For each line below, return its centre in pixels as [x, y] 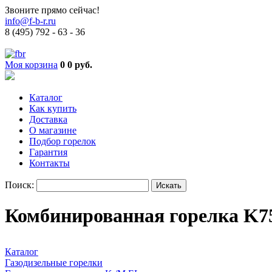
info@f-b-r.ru [30, 21]
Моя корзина [31, 65]
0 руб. [80, 65]
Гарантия [48, 152]
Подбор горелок [63, 141]
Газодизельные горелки [54, 262]
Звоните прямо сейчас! [52, 10]
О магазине [53, 130]
